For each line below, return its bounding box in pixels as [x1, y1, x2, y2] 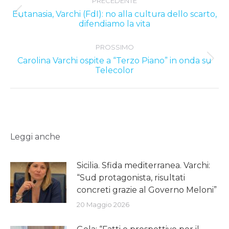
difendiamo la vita [79, 18, 150, 29]
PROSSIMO [95, 42, 134, 51]
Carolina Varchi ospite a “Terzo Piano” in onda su [17, 55, 212, 65]
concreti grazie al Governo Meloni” [77, 185, 217, 195]
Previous [113, 11, 150, 21]
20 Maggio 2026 [77, 200, 129, 209]
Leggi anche [10, 131, 60, 142]
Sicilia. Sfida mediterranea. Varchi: [77, 160, 210, 170]
